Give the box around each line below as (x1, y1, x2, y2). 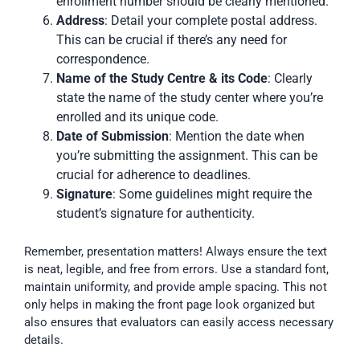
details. (24, 332, 63, 347)
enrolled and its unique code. (56, 108, 219, 125)
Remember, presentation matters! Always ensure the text (24, 243, 327, 259)
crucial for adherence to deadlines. (56, 166, 251, 182)
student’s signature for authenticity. (56, 205, 255, 221)
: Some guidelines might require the (112, 186, 312, 202)
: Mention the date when (169, 128, 305, 144)
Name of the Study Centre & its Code (56, 70, 268, 86)
